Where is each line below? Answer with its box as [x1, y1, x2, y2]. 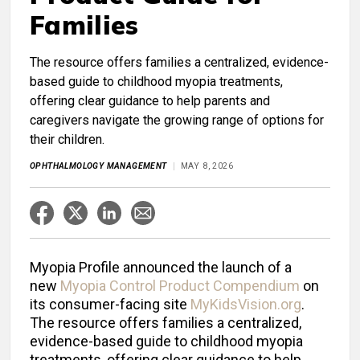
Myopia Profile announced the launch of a [30, 259, 292, 276]
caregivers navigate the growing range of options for [30, 112, 324, 129]
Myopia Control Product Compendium [60, 277, 300, 295]
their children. [30, 132, 104, 148]
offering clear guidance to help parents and [30, 93, 270, 109]
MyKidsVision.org [190, 296, 301, 313]
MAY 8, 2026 [180, 161, 234, 172]
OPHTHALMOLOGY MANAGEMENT [30, 161, 167, 172]
